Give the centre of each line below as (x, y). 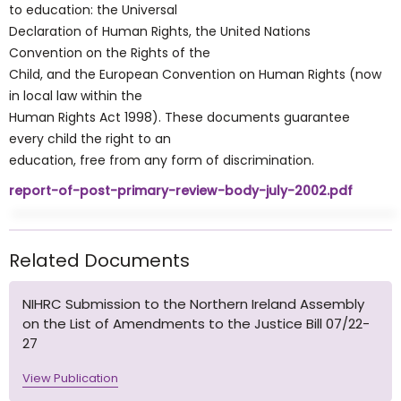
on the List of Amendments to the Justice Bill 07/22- (196, 324)
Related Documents (99, 260)
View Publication (70, 378)
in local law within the (76, 96)
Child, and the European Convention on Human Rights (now (195, 74)
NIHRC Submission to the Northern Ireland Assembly (193, 304)
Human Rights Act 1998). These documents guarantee (179, 117)
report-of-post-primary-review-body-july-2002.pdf (181, 191)
